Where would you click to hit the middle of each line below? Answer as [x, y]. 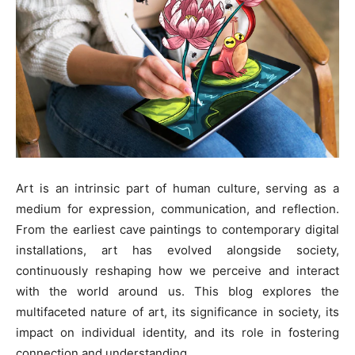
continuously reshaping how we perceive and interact [177, 271]
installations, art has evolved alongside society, [177, 250]
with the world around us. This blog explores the [177, 292]
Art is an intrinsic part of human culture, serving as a [177, 189]
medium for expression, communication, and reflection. [177, 209]
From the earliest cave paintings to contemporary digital [177, 230]
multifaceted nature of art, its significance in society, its [177, 312]
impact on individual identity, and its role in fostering [177, 333]
